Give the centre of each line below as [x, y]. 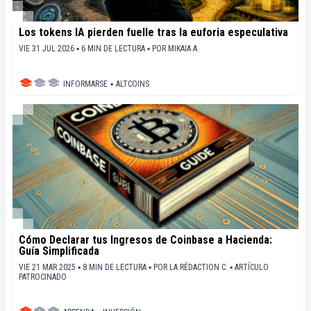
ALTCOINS [133, 84]
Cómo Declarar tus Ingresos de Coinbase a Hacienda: [145, 240]
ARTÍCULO [252, 268]
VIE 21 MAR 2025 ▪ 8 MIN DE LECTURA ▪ [86, 268]
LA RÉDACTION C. [199, 268]
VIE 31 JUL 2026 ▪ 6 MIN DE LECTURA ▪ [85, 49]
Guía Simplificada [59, 251]
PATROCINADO [43, 277]
